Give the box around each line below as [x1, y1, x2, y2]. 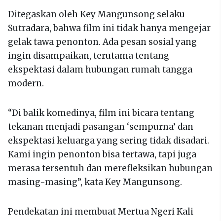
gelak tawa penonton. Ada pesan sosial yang [8, 37, 197, 48]
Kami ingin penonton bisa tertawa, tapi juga [8, 149, 196, 160]
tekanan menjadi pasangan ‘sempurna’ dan [8, 121, 193, 133]
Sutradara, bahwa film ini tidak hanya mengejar [8, 23, 211, 34]
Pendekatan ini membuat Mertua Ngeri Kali [8, 206, 193, 218]
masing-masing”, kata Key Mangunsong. [8, 177, 182, 188]
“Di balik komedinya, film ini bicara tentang [8, 108, 194, 119]
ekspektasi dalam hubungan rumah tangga [8, 64, 192, 75]
